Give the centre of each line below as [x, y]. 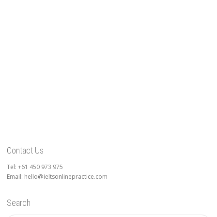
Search [19, 203]
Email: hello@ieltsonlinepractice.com [57, 177]
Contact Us [25, 151]
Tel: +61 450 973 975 [35, 167]
